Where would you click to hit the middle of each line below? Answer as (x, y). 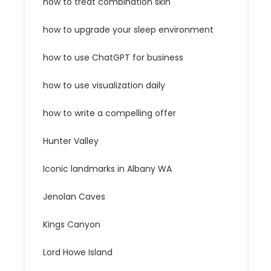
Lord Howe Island (78, 253)
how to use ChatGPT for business (113, 58)
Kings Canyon (72, 225)
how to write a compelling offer (110, 113)
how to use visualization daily (104, 86)
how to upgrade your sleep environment (129, 30)
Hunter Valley (71, 141)
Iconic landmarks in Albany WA (108, 169)
